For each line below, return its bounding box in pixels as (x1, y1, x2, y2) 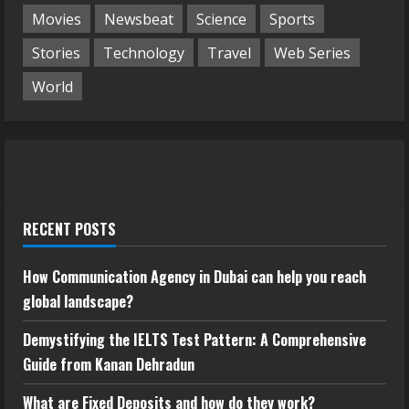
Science (196, 8, 246, 29)
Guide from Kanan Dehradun (23, 353, 194, 376)
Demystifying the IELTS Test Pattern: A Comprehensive (23, 329, 366, 351)
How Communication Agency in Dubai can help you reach (23, 266, 366, 288)
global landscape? (23, 290, 133, 313)
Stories (32, 42, 80, 63)
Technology (103, 42, 184, 63)
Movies (32, 8, 81, 29)
